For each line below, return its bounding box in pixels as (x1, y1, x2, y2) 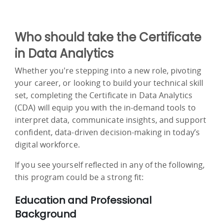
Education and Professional (15, 193, 151, 207)
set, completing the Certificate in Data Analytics (15, 89, 192, 101)
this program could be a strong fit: (15, 171, 144, 183)
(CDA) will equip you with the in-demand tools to (15, 102, 196, 113)
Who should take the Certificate (15, 29, 201, 45)
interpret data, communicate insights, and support (15, 114, 206, 125)
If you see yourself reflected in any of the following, (15, 159, 205, 170)
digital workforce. (15, 139, 80, 150)
